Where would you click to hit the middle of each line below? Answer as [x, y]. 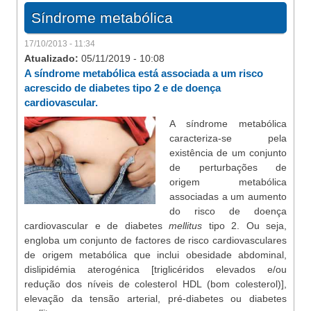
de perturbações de [228, 167]
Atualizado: [53, 58]
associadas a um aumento [228, 196]
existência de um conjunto [228, 153]
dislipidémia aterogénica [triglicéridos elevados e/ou [155, 269]
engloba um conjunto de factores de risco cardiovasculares [155, 240]
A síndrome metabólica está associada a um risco [144, 73]
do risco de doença [228, 211]
